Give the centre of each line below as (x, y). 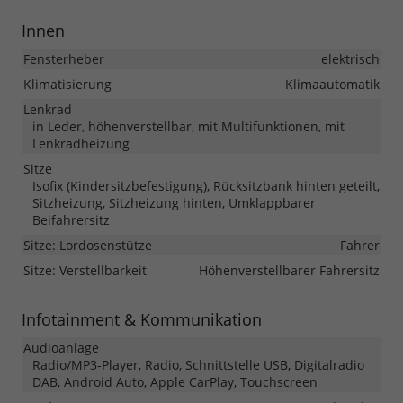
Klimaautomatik (332, 85)
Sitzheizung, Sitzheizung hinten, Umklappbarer (174, 203)
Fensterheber (64, 59)
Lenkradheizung (81, 144)
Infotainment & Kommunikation (142, 320)
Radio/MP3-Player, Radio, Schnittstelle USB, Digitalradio (198, 365)
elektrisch (350, 59)
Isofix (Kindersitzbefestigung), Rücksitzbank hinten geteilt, (206, 186)
